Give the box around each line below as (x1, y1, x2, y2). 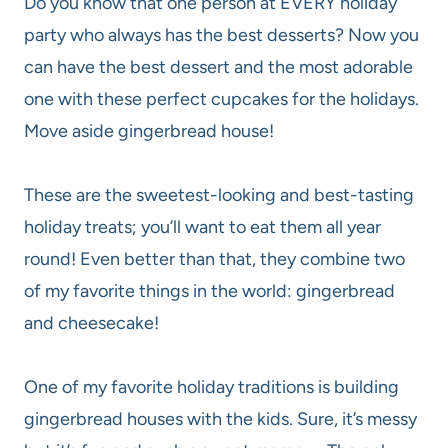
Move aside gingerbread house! (24, 119, 274, 142)
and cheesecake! (24, 311, 163, 334)
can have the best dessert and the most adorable (24, 55, 413, 78)
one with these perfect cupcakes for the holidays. (24, 87, 419, 110)
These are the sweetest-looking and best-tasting (24, 183, 414, 206)
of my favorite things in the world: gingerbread (24, 279, 395, 302)
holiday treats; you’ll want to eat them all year (24, 215, 381, 238)
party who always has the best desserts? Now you (24, 23, 419, 46)
